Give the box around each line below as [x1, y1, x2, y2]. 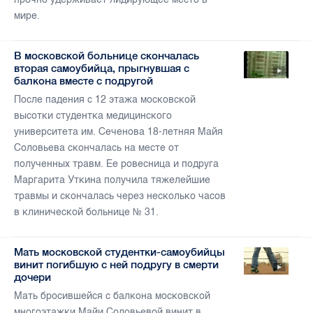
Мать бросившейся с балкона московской [14, 290, 210, 303]
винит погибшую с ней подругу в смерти [14, 259, 219, 271]
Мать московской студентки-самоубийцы [14, 246, 225, 259]
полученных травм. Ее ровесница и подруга [14, 158, 219, 170]
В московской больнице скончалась [14, 50, 199, 62]
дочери [14, 271, 51, 284]
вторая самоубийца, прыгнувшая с [14, 62, 189, 75]
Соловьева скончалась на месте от [14, 142, 179, 154]
